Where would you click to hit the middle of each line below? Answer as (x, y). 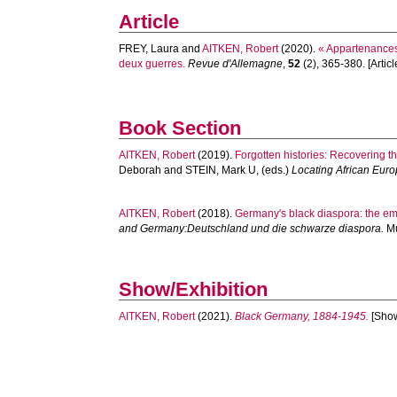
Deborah (140, 170)
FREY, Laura (149, 49)
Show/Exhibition (194, 289)
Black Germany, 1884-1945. (302, 316)
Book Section (180, 128)
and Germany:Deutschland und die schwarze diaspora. (252, 229)
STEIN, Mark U (221, 170)
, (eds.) (274, 170)
